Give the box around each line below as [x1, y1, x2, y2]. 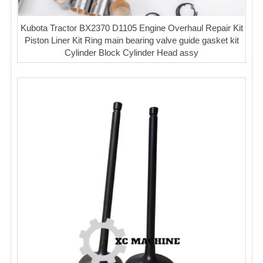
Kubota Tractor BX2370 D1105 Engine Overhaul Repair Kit [20, 22, 243, 33]
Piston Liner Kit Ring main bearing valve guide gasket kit [24, 35, 239, 45]
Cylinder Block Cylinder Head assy [65, 47, 198, 58]
